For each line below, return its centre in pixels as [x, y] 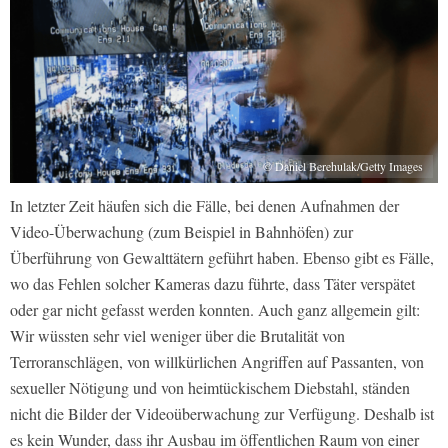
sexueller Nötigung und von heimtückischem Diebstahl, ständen [210, 387]
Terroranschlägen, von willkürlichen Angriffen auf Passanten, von [217, 361]
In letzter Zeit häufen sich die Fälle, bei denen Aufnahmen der [204, 205]
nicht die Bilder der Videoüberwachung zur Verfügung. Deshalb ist [222, 413]
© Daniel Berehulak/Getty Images [343, 165]
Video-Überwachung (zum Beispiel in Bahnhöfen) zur [181, 231]
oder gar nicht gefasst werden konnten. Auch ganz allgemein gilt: [215, 309]
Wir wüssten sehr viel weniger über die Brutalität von [177, 335]
